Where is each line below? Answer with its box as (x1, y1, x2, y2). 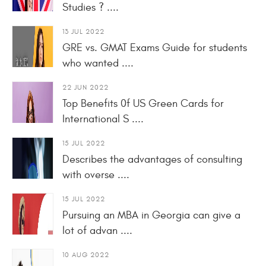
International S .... (62, 112, 144, 125)
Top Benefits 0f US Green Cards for (62, 97, 224, 110)
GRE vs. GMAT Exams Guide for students (62, 41, 247, 54)
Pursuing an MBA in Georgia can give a (62, 208, 240, 221)
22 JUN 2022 (62, 83, 109, 91)
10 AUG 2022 (62, 250, 109, 259)
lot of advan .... (62, 224, 132, 237)
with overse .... (62, 168, 129, 181)
